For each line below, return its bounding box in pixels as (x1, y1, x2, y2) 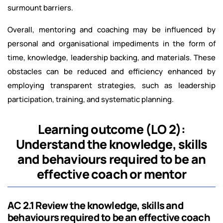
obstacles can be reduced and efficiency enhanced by (7, 66, 216, 77)
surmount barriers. (7, 2, 73, 13)
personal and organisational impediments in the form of (7, 38, 216, 49)
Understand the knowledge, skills (15, 135, 208, 153)
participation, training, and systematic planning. (7, 94, 174, 105)
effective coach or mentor (37, 165, 186, 183)
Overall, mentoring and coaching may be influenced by (7, 24, 216, 35)
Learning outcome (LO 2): (37, 120, 186, 138)
